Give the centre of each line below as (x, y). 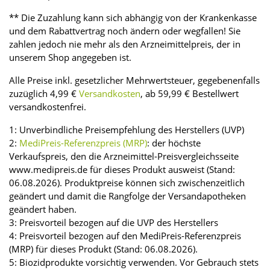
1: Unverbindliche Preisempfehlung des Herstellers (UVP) (127, 129)
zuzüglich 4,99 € (44, 93)
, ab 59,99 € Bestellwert (190, 93)
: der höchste (174, 143)
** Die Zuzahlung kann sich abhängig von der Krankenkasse (133, 17)
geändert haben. (43, 209)
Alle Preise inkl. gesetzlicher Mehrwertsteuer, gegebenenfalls (134, 80)
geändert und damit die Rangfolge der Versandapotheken (127, 196)
